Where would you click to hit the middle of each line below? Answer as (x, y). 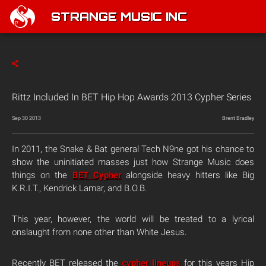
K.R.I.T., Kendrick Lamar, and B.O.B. (80, 188)
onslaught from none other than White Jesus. (99, 232)
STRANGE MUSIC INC (119, 18)
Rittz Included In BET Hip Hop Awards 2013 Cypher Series (132, 97)
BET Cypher (96, 175)
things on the (42, 175)
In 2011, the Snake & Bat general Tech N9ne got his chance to (133, 149)
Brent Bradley (238, 118)
